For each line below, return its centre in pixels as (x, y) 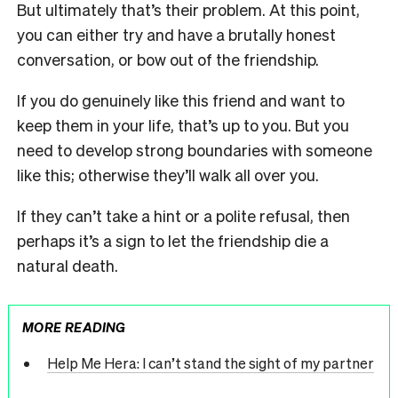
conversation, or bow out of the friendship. (168, 60)
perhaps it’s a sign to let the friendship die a (173, 241)
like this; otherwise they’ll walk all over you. (170, 175)
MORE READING (74, 327)
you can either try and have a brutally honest (176, 35)
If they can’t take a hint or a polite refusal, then (183, 216)
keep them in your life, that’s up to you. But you (183, 125)
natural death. (69, 266)
